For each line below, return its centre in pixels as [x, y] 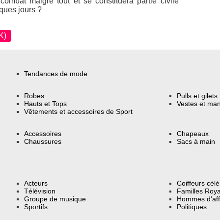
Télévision [40, 191]
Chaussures [43, 141]
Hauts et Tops [46, 103]
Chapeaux [193, 133]
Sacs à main [196, 141]
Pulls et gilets [197, 96]
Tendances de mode [56, 74]
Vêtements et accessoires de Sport [79, 111]
